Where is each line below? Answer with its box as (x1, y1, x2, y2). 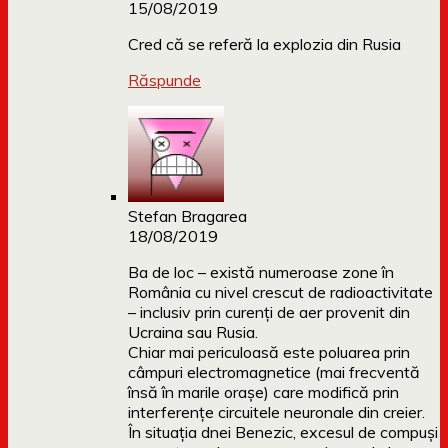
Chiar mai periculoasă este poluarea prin (128, 342, 410, 363)
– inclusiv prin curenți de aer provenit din (128, 302, 410, 323)
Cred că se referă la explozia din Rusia (128, 34, 401, 55)
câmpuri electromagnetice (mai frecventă (128, 362, 420, 383)
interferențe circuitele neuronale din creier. (128, 402, 425, 423)
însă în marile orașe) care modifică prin (128, 382, 399, 403)
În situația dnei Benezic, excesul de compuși (128, 422, 438, 443)
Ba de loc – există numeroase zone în (128, 262, 394, 283)
